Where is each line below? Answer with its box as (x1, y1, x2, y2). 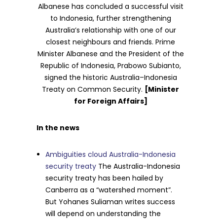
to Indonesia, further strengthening (50, 13, 171, 23)
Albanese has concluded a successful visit (37, 1, 184, 11)
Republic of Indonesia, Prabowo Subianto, (40, 61, 181, 71)
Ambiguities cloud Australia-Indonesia (45, 149, 176, 159)
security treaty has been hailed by (45, 173, 164, 183)
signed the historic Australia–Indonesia (44, 73, 177, 82)
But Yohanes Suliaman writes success (45, 197, 176, 207)
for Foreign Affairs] (74, 96, 147, 106)
